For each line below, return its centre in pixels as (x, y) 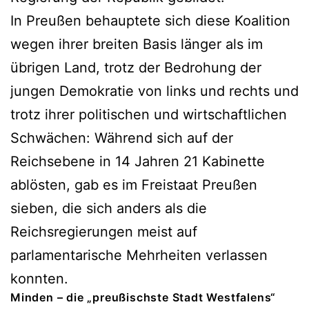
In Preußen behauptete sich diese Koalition (150, 20)
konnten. (39, 278)
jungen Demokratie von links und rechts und (154, 91)
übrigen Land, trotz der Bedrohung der (136, 67)
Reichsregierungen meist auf (104, 231)
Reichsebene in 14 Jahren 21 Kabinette (138, 161)
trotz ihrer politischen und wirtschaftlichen (149, 114)
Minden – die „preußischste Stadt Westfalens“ (143, 297)
